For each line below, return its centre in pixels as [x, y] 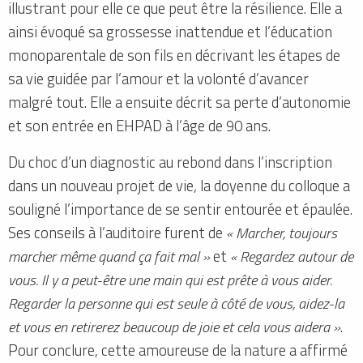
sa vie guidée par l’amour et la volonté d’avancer [158, 78]
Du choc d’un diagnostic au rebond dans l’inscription [170, 162]
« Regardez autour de [292, 256]
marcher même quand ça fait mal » [109, 256]
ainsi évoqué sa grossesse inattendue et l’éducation [170, 31]
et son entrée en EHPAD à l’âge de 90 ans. [139, 125]
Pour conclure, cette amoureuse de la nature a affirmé [178, 350]
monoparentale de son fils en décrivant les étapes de [174, 55]
